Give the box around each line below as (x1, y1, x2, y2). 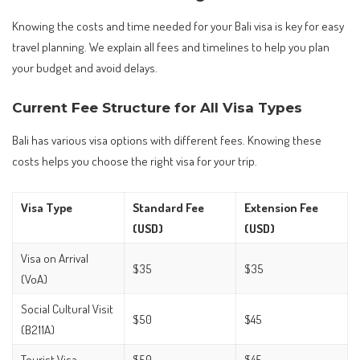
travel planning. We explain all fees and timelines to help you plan (12, 39, 329, 55)
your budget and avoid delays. (12, 59, 157, 76)
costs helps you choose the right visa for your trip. (12, 153, 257, 170)
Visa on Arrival (21, 249, 88, 266)
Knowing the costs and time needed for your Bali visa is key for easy (12, 18, 344, 35)
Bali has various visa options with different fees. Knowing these (12, 132, 321, 149)
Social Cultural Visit (21, 300, 113, 317)
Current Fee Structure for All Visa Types (12, 99, 302, 116)
